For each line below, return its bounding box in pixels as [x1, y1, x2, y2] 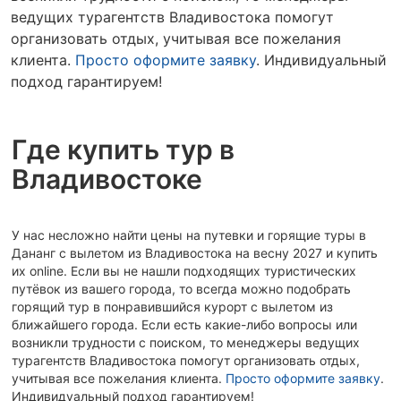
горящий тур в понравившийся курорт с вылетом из [12, 299, 333, 314]
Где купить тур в [12, 133, 235, 166]
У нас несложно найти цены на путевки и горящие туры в [12, 227, 366, 243]
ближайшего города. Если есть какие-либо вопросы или [12, 317, 357, 332]
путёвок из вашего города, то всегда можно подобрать [12, 281, 351, 296]
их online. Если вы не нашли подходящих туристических [12, 263, 356, 278]
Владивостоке [12, 163, 202, 195]
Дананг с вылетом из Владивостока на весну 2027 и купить [12, 245, 378, 260]
